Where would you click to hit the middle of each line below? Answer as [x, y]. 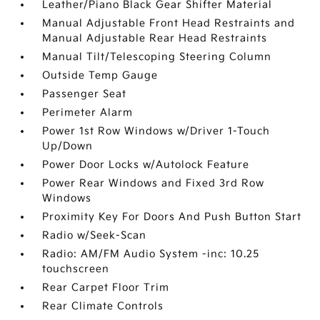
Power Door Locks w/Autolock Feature [146, 165]
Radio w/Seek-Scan [95, 236]
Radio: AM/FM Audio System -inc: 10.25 [151, 254]
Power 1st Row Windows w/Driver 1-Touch [156, 131]
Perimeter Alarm [88, 113]
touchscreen [76, 269]
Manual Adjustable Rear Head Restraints [155, 39]
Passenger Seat [85, 94]
